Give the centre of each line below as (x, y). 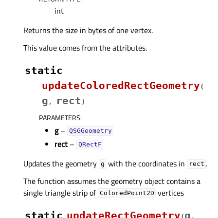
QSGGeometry (90, 131)
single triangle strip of (61, 192)
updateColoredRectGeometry (121, 85)
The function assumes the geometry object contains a (112, 181)
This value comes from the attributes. (85, 47)
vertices (170, 192)
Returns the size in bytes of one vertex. (88, 30)
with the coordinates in (147, 163)
